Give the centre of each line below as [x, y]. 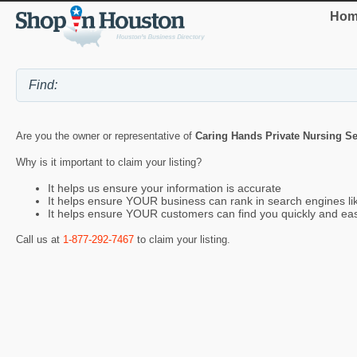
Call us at [39, 239]
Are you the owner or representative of [106, 136]
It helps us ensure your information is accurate [165, 188]
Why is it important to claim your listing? [109, 163]
